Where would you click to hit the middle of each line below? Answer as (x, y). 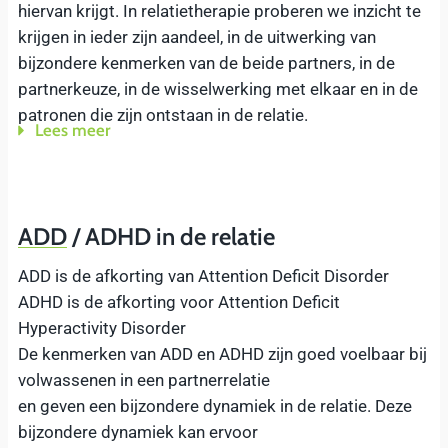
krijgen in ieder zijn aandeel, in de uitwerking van (197, 37)
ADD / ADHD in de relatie (146, 236)
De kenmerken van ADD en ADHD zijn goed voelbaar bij (222, 353)
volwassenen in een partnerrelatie (144, 379)
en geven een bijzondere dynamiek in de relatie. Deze (215, 405)
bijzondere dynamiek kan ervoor (138, 431)
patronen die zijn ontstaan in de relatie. (163, 115)
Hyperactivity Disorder (102, 327)
